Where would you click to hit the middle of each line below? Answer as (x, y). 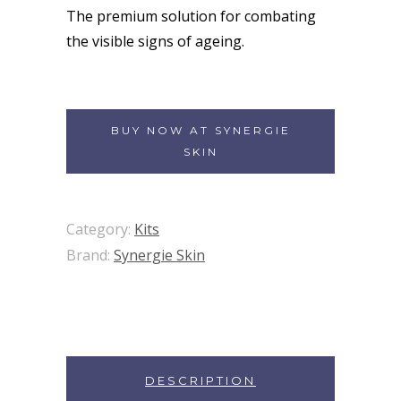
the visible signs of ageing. (155, 41)
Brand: (90, 255)
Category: (100, 229)
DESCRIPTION (200, 380)
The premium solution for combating (191, 16)
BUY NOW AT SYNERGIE (200, 130)
